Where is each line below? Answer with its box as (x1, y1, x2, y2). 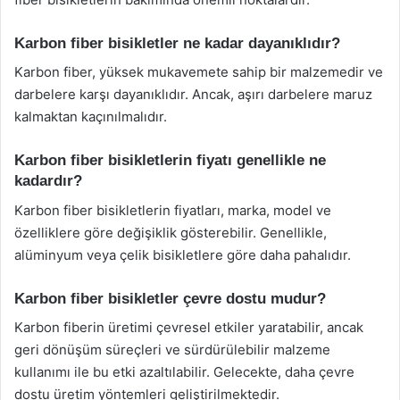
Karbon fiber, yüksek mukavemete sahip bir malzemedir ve (14, 63, 383, 80)
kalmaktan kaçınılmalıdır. (14, 108, 167, 125)
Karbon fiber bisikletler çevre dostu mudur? (14, 289, 326, 307)
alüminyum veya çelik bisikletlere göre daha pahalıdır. (14, 246, 351, 263)
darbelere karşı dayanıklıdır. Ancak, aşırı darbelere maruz (14, 86, 372, 103)
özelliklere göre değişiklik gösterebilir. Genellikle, (14, 223, 327, 241)
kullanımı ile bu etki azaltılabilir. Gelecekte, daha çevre (14, 363, 354, 380)
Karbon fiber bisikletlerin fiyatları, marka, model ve (14, 201, 331, 219)
